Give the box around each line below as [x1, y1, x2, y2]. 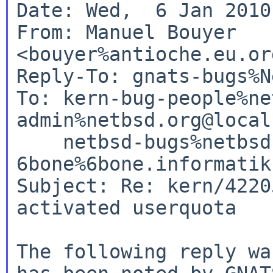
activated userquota [16, 196, 236, 219]
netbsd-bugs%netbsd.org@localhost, [16, 130, 63, 153]
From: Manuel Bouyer [16, 21, 236, 43]
